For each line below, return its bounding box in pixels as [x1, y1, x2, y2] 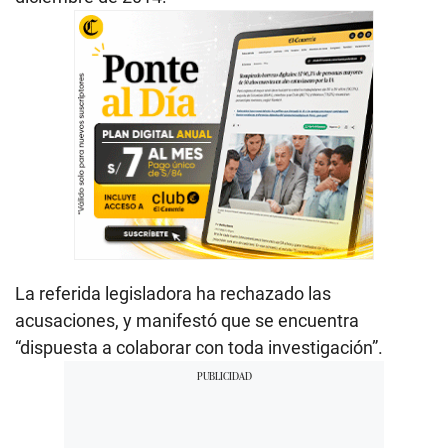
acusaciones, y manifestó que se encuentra [15, 309, 359, 331]
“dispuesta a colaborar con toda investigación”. [15, 336, 383, 358]
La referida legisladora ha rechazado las [15, 282, 331, 304]
